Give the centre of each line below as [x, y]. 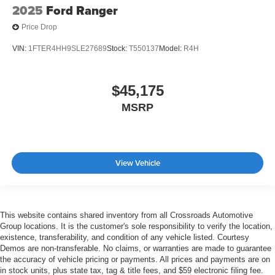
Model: [171, 49]
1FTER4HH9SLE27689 [68, 49]
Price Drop [39, 27]
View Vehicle [137, 163]
